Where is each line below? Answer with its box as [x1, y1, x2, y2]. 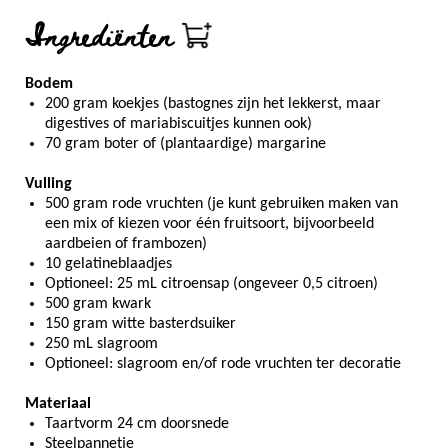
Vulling [25, 176, 72, 193]
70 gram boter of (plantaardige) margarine [45, 136, 326, 153]
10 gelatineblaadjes [45, 256, 172, 273]
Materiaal [25, 396, 91, 413]
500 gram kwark [45, 296, 151, 313]
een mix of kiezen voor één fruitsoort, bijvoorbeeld [45, 216, 374, 233]
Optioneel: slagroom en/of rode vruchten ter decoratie [45, 356, 401, 373]
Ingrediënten [25, 12, 182, 58]
